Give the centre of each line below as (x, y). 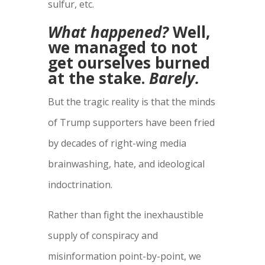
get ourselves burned (129, 63)
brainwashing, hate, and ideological (126, 164)
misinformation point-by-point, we (124, 256)
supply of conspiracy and (103, 236)
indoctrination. (80, 185)
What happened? (108, 32)
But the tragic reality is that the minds (131, 102)
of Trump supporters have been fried (131, 123)
